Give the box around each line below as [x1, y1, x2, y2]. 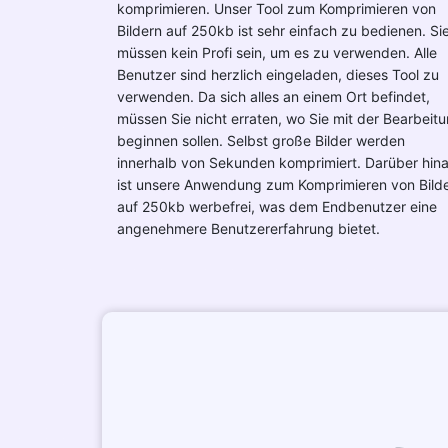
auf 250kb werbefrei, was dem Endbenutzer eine [117, 198, 437, 215]
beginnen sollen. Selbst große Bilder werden [117, 132, 405, 149]
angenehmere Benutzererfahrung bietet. [117, 220, 380, 237]
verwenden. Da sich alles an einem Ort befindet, [117, 88, 430, 105]
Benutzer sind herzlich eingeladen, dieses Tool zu [117, 66, 439, 83]
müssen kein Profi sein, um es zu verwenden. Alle [117, 44, 437, 61]
